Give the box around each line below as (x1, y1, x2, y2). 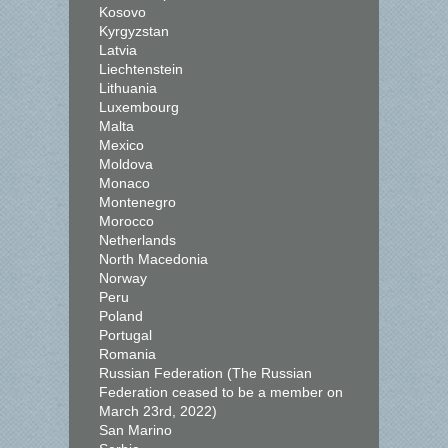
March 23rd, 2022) (99, 403, 217, 419)
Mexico (99, 137, 144, 153)
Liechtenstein (99, 61, 183, 77)
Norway (99, 270, 147, 286)
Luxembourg (99, 99, 179, 115)
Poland (99, 308, 143, 324)
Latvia (99, 42, 137, 58)
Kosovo (99, 4, 146, 20)
